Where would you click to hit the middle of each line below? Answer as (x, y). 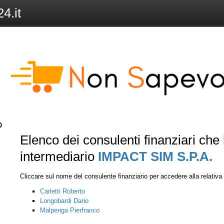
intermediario (59, 156)
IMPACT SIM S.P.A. (155, 156)
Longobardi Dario (64, 201)
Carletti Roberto (62, 191)
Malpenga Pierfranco (70, 210)
